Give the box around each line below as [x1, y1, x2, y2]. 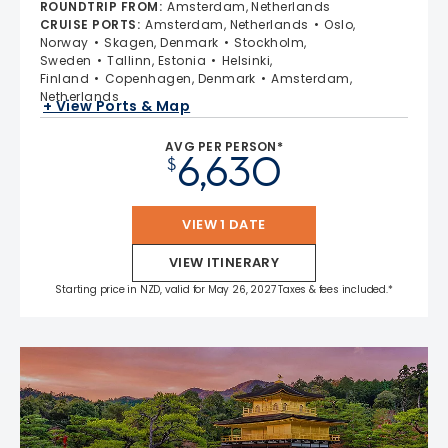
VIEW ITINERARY [168, 252, 280, 272]
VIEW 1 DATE [182, 214, 266, 234]
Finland [40, 69, 90, 87]
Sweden [40, 51, 92, 69]
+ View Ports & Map [43, 96, 191, 117]
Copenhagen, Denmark [104, 69, 256, 87]
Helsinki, [221, 51, 273, 69]
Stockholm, [234, 33, 307, 51]
